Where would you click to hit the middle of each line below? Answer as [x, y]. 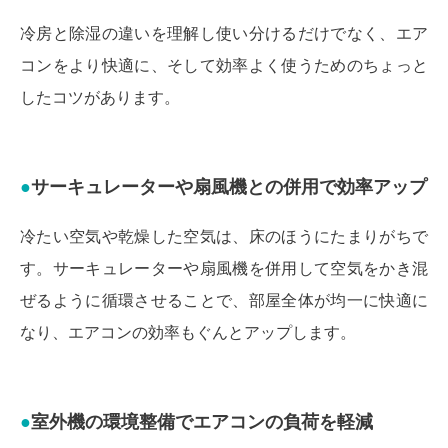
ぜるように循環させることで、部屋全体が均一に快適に [224, 300]
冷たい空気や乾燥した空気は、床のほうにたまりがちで [224, 236]
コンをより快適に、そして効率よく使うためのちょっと [224, 65]
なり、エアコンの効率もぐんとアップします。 [188, 332]
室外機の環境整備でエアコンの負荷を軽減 [202, 421]
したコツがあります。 [100, 97]
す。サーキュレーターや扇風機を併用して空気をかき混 [224, 268]
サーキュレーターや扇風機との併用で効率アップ [229, 186]
